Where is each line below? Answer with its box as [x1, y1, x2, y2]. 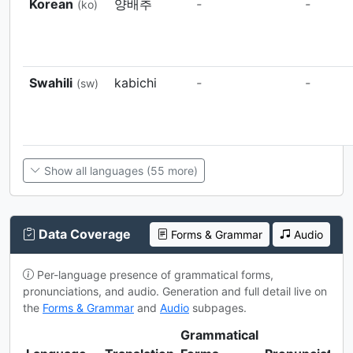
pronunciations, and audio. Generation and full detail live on [23, 284, 327, 298]
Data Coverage [35, 226, 131, 243]
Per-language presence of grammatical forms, [34, 267, 273, 281]
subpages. [189, 300, 247, 314]
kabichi [114, 74, 157, 91]
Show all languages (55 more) [41, 163, 198, 177]
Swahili [29, 74, 72, 91]
